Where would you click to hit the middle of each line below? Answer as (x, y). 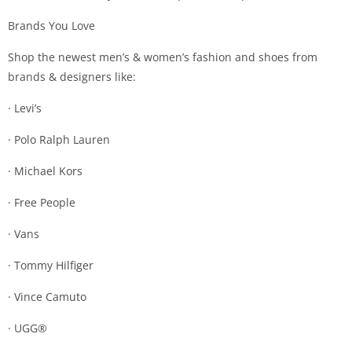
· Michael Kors (45, 171)
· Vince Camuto (47, 297)
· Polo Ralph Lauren (59, 139)
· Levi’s (25, 108)
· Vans (24, 234)
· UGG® (27, 328)
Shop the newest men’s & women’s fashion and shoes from (163, 57)
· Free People (42, 202)
